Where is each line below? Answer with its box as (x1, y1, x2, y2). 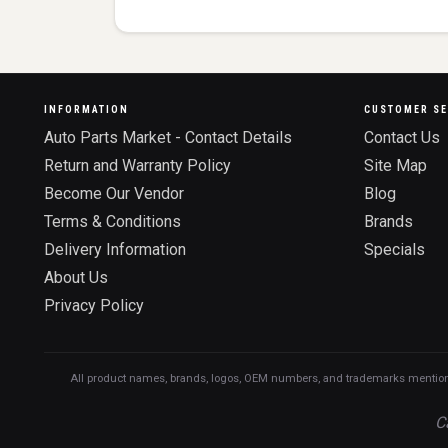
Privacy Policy (44, 295, 144, 315)
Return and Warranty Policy (44, 155, 231, 175)
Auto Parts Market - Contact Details (44, 127, 292, 147)
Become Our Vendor (44, 183, 184, 203)
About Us (44, 267, 108, 287)
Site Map (364, 155, 427, 175)
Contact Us (364, 127, 440, 147)
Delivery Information (44, 239, 186, 259)
